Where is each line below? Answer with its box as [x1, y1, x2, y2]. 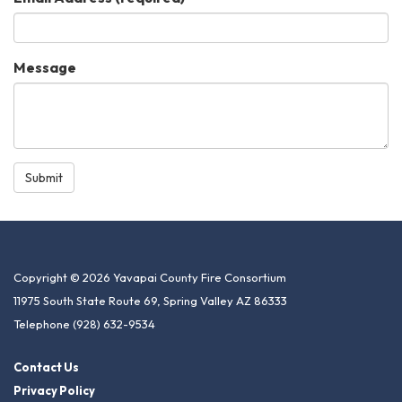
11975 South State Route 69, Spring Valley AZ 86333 [13, 293, 287, 308]
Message [13, 58, 76, 76]
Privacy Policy [13, 383, 95, 398]
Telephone [13, 317, 70, 331]
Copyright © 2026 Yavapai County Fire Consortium [13, 270, 286, 284]
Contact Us [13, 360, 79, 374]
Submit [25, 170, 63, 186]
